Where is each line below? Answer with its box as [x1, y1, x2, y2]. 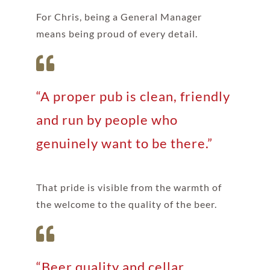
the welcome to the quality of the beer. [36, 198, 217, 210]
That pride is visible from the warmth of [36, 181, 222, 193]
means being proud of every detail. [36, 27, 198, 39]
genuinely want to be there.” [36, 134, 213, 151]
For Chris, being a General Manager [36, 10, 202, 22]
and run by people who [36, 111, 178, 128]
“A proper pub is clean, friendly [36, 87, 230, 104]
